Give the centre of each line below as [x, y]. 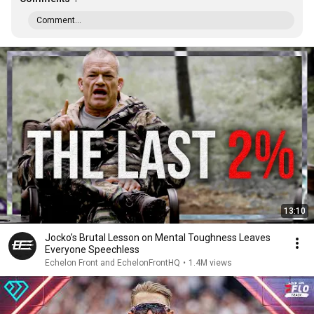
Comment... [59, 20]
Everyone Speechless [92, 250]
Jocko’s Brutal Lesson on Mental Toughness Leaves [158, 238]
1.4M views [210, 263]
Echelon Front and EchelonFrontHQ [112, 263]
